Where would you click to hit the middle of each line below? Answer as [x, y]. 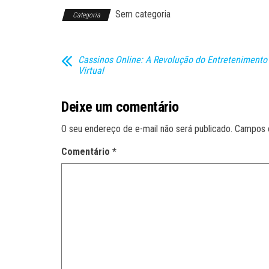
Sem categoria [143, 14]
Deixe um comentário [120, 107]
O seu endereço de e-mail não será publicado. [147, 129]
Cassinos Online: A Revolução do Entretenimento [173, 60]
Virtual [91, 71]
